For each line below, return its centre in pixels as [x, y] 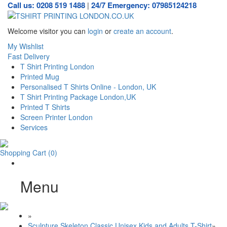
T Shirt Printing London [57, 66]
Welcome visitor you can [48, 31]
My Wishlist [26, 46]
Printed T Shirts [45, 107]
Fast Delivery [29, 56]
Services [34, 127]
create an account [142, 31]
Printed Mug [40, 77]
